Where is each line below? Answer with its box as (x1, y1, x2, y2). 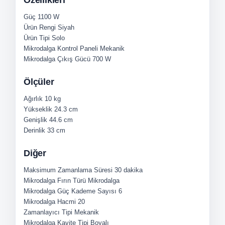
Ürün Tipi (24, 34, 52, 42)
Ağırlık (24, 95, 45, 103)
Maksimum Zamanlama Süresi (24, 166, 115, 174)
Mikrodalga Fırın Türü (24, 177, 88, 185)
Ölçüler (24, 77, 54, 87)
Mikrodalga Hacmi (24, 198, 78, 206)
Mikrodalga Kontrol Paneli (24, 45, 100, 53)
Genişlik (24, 116, 49, 124)
